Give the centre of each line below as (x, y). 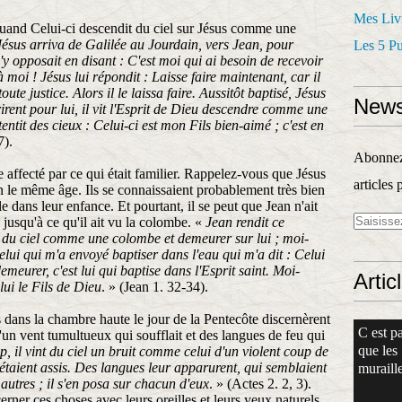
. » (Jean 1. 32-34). (155, 287)
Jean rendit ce (245, 222)
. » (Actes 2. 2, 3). (260, 384)
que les (378, 350)
